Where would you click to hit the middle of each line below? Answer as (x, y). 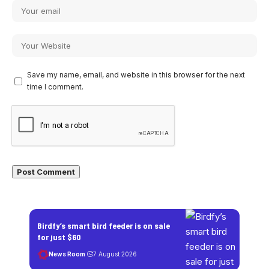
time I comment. (55, 87)
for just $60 (59, 237)
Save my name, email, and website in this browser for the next (136, 75)
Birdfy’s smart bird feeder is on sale (104, 225)
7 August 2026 (115, 254)
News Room (67, 254)
